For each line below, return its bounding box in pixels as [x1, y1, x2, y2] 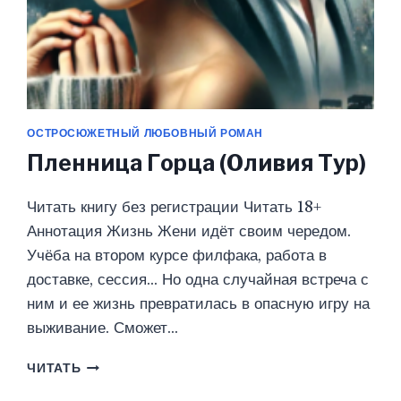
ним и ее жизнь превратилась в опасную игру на [27, 294, 371, 314]
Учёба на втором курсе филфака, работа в [27, 246, 328, 266]
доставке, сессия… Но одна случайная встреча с [27, 270, 370, 290]
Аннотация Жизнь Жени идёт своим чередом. [27, 222, 352, 242]
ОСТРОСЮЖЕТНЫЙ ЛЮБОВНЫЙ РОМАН [27, 126, 263, 141]
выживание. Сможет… [27, 319, 179, 338]
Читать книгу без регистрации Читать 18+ [27, 198, 322, 218]
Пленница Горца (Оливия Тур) [27, 149, 367, 177]
